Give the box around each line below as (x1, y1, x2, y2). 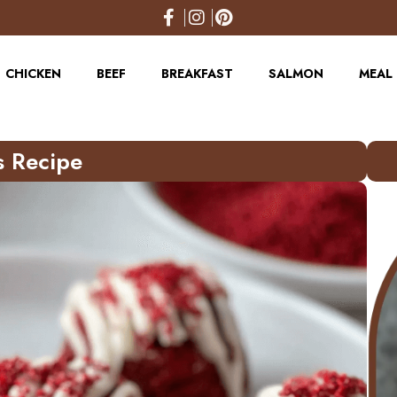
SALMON (269, 65, 323, 82)
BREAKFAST (161, 65, 233, 82)
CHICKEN (5, 65, 61, 82)
